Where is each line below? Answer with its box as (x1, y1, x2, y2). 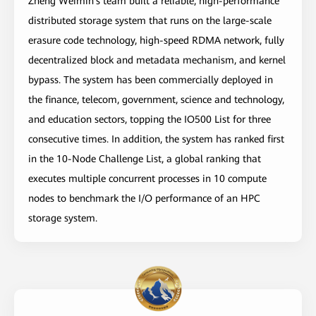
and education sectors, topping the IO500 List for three (28, 113, 271, 125)
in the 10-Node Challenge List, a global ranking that (28, 152, 261, 164)
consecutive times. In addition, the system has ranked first (28, 133, 284, 145)
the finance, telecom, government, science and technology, (28, 93, 284, 105)
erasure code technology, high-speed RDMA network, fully (28, 34, 284, 46)
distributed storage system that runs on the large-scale (28, 14, 272, 26)
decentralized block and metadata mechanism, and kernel (28, 54, 286, 66)
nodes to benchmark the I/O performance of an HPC (28, 192, 260, 204)
